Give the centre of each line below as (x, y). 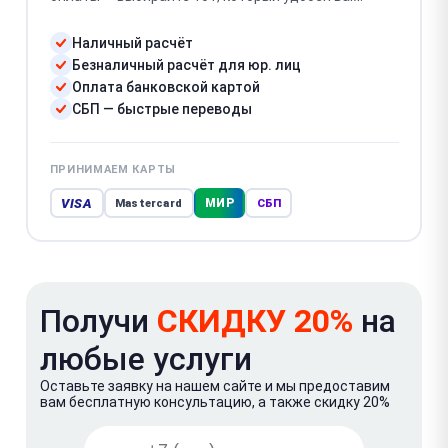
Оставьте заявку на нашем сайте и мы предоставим (215, 385)
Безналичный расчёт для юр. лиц (186, 65)
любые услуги (146, 358)
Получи (98, 320)
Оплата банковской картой (165, 87)
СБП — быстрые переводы (161, 109)
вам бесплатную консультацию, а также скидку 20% (215, 401)
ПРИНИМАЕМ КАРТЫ (112, 169)
